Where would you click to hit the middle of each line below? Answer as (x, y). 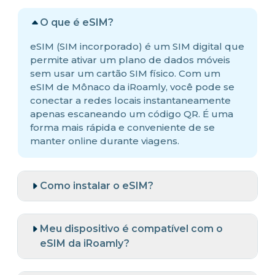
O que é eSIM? (77, 22)
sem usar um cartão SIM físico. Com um (125, 73)
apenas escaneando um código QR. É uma (132, 114)
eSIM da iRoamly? (85, 243)
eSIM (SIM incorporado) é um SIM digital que (137, 46)
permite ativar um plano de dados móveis (130, 60)
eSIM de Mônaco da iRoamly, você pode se (132, 87)
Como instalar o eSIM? (97, 185)
